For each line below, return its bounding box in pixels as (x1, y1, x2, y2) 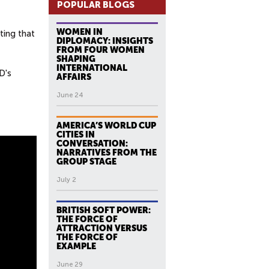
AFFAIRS (56, 72, 91, 82)
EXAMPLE (56, 241, 96, 251)
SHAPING (56, 54, 95, 64)
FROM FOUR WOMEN (56, 45, 145, 55)
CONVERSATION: (56, 139, 128, 148)
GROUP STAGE (56, 157, 116, 166)
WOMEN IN (56, 27, 103, 37)
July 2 (56, 176, 76, 184)
